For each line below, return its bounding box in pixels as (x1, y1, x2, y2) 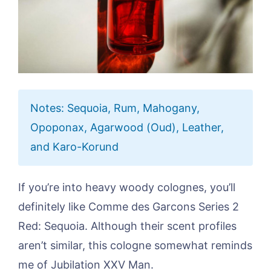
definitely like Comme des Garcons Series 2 (18, 200, 239, 214)
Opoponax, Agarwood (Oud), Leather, (30, 121, 224, 134)
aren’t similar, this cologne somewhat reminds (18, 239, 252, 252)
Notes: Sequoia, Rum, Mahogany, (30, 102, 200, 115)
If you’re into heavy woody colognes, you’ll (18, 181, 235, 194)
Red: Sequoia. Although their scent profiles (18, 220, 237, 233)
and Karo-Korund (30, 140, 119, 154)
